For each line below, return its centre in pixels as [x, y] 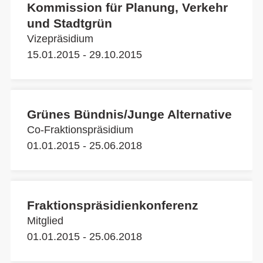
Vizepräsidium [60, 39]
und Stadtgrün [70, 23]
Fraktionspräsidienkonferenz [113, 205]
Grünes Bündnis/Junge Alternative [129, 114]
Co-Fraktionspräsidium [80, 130]
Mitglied [45, 221]
